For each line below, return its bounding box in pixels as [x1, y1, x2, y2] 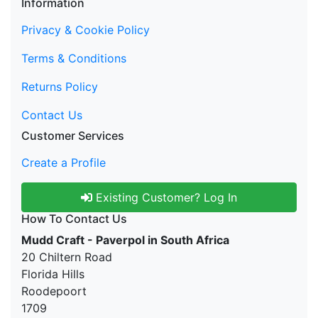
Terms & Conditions [21, 51, 126, 66]
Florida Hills [21, 267, 84, 282]
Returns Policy [21, 79, 98, 94]
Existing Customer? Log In [92, 190, 237, 205]
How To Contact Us [21, 212, 127, 226]
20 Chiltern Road [21, 250, 112, 265]
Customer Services [21, 128, 124, 143]
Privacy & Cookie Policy [21, 23, 150, 38]
